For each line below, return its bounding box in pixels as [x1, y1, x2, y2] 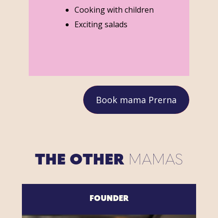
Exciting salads [74, 18, 127, 30]
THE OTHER [35, 153, 128, 169]
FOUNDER [89, 195, 128, 203]
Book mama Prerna [96, 93, 177, 106]
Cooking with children [74, 4, 154, 15]
